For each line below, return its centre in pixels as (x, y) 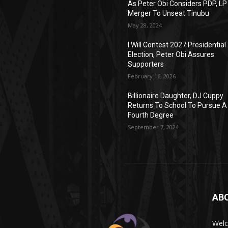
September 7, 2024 (153, 127)
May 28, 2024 (145, 25)
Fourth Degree (151, 115)
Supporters (146, 64)
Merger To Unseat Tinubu (169, 13)
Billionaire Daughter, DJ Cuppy (176, 95)
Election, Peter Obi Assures (171, 54)
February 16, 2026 (152, 76)
